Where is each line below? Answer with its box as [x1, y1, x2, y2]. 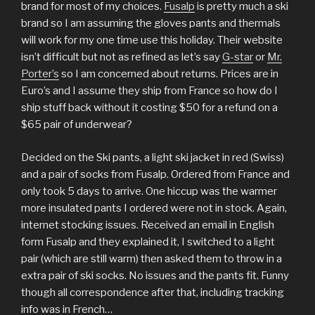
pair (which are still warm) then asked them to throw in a [21, 252, 282, 265]
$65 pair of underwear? [21, 118, 132, 131]
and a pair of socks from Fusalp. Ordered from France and [21, 167, 290, 181]
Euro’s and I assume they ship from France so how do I [21, 84, 278, 98]
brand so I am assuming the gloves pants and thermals [21, 17, 281, 30]
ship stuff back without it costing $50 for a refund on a [21, 101, 278, 115]
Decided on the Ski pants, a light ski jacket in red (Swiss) [21, 150, 284, 164]
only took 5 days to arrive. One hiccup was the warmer [21, 184, 277, 198]
